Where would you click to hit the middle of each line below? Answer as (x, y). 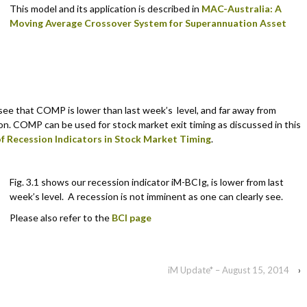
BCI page (132, 218)
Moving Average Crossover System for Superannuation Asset (148, 23)
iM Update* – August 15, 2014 (229, 270)
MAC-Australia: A (242, 9)
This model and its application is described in (106, 9)
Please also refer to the (61, 218)
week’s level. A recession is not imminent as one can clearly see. (146, 196)
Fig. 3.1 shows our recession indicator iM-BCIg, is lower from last (147, 182)
